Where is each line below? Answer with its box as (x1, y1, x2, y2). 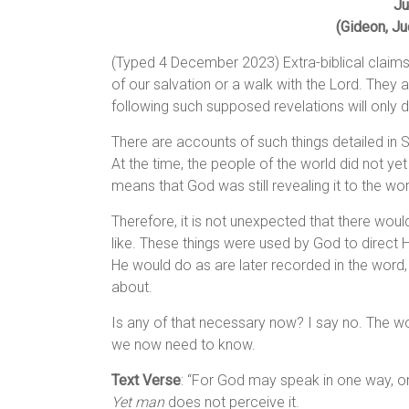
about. (111, 278, 152, 297)
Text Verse (111, 372, 181, 390)
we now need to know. (111, 336, 256, 354)
